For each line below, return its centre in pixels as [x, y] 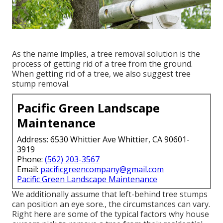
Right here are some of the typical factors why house [111, 214]
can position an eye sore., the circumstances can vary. [111, 204]
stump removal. [41, 83]
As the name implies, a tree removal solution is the [106, 54]
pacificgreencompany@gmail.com [102, 169]
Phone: [31, 159]
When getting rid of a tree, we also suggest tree [101, 73]
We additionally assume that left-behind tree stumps [110, 194]
